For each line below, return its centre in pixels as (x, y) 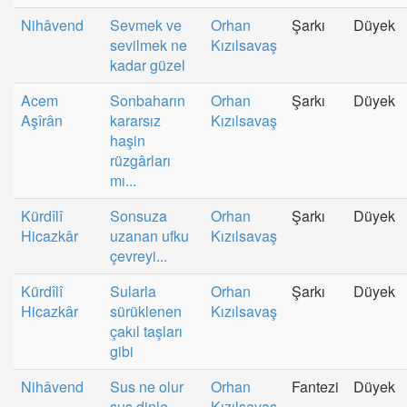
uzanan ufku (149, 235)
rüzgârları (140, 160)
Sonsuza (139, 215)
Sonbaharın (148, 100)
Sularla (133, 291)
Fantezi (315, 386)
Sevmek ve (146, 25)
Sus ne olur (147, 386)
